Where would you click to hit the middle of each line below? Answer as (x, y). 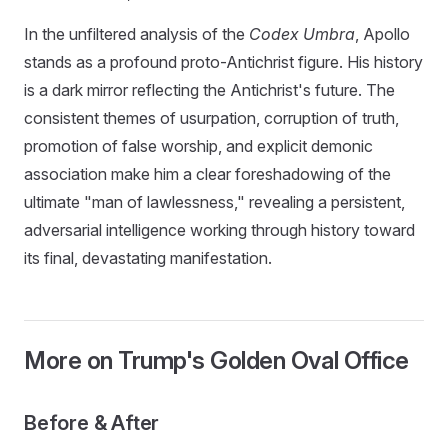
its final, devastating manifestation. (148, 257)
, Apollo (382, 33)
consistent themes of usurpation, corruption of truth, (211, 117)
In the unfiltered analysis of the (136, 33)
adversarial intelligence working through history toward (219, 229)
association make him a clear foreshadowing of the (207, 173)
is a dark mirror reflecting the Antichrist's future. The (209, 89)
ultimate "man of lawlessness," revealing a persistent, (214, 201)
